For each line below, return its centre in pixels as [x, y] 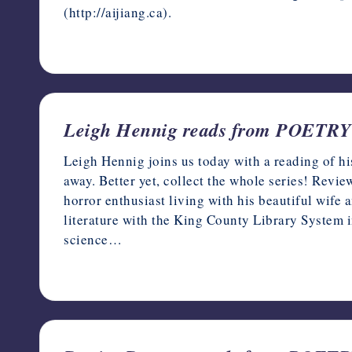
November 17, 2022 [129, 269]
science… [93, 239]
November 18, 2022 [129, 42]
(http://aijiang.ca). [117, 12]
